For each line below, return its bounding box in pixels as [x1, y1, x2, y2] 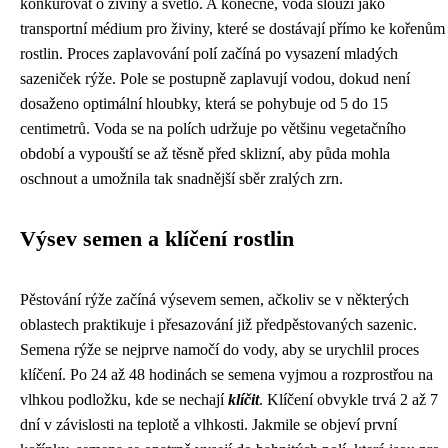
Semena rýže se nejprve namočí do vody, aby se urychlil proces [20, 341, 419, 358]
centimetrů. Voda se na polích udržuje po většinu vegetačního [20, 120, 406, 137]
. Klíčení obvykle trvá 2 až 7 [259, 391, 438, 408]
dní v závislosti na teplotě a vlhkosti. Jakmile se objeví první [20, 416, 397, 433]
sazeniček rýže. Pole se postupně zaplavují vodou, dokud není [20, 70, 410, 87]
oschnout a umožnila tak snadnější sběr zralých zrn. [20, 170, 343, 187]
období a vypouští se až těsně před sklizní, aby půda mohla [20, 145, 390, 162]
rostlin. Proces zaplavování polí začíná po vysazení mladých [20, 45, 398, 62]
